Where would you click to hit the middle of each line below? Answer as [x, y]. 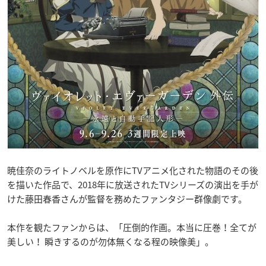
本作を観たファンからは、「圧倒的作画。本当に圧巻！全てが [132, 228]
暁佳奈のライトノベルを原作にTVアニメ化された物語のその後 [133, 171]
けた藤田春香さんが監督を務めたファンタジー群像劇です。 [127, 199]
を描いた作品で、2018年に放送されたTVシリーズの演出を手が [133, 185]
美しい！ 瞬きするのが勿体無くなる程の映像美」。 [110, 242]
